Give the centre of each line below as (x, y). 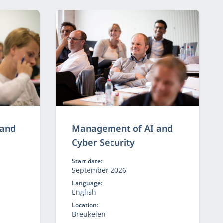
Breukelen (88, 214)
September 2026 (99, 170)
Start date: (87, 161)
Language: (87, 183)
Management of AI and (122, 128)
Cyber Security (103, 142)
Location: (85, 205)
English (84, 192)
